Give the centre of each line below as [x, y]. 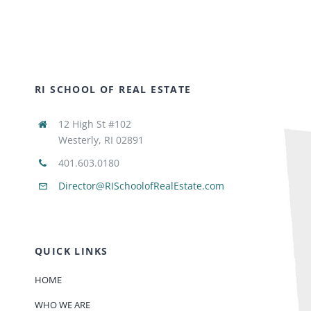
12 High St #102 [94, 124]
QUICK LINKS [71, 251]
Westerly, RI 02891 [101, 140]
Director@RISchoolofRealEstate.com [141, 185]
